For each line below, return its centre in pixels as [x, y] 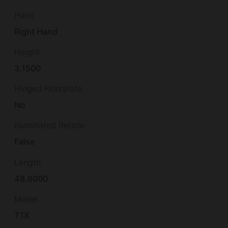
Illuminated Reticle [49, 125]
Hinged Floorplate [48, 89]
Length [27, 162]
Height [27, 52]
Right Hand [36, 32]
